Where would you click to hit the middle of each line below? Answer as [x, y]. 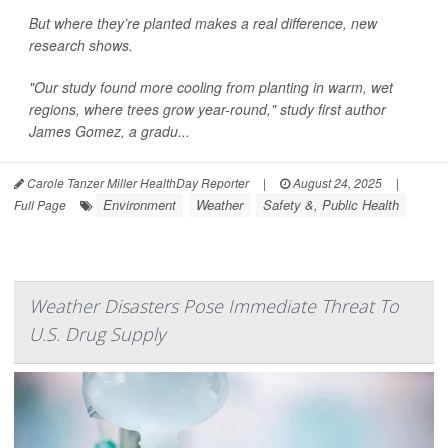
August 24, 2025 [336, 182]
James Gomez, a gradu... [109, 130]
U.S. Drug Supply [97, 333]
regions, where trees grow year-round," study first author [207, 108]
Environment [139, 204]
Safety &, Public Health [331, 204]
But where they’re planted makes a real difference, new [203, 22]
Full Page [40, 204]
